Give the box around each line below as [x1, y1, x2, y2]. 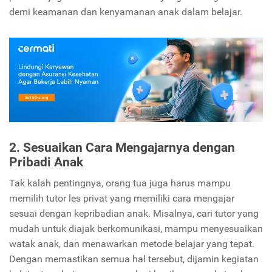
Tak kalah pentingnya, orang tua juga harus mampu [9, 177, 231, 189]
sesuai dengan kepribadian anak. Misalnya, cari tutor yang [9, 208, 259, 220]
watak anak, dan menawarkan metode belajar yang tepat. [9, 238, 254, 250]
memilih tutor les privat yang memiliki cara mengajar [9, 192, 234, 205]
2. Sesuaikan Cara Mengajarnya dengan [9, 140, 235, 155]
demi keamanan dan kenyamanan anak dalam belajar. [9, 6, 245, 18]
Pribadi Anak [9, 155, 83, 170]
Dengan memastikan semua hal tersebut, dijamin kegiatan [9, 253, 259, 265]
